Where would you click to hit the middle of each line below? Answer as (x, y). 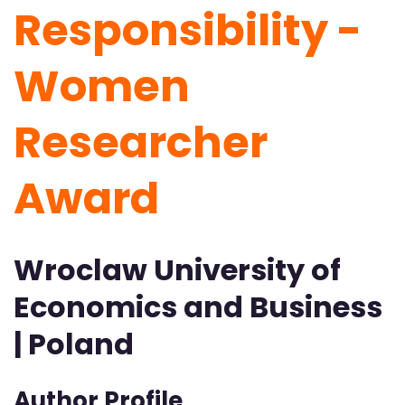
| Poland (83, 344)
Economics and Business (198, 306)
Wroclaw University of (177, 269)
